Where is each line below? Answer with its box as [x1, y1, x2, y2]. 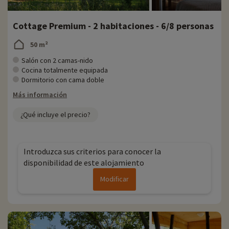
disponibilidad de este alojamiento [24, 157, 144, 168]
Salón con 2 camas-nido [21, 56, 93, 65]
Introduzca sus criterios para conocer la [24, 146, 161, 157]
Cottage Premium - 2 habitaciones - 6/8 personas [13, 20, 214, 32]
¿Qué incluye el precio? [20, 110, 90, 120]
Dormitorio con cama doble [21, 75, 104, 85]
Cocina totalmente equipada [21, 65, 108, 75]
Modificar [100, 174, 129, 184]
